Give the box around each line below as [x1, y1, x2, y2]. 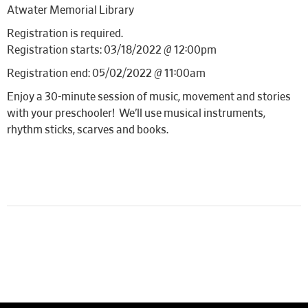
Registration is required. [7, 28, 123, 39]
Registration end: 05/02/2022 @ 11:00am [7, 68, 206, 79]
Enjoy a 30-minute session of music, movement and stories [7, 91, 291, 102]
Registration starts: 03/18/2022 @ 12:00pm [7, 45, 217, 56]
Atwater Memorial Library [7, 5, 134, 16]
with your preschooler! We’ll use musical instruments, [7, 108, 265, 119]
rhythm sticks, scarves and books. [7, 124, 168, 135]
